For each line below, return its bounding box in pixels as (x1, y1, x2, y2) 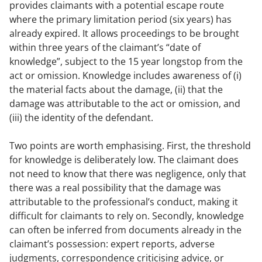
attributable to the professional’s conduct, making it (9, 195, 238, 208)
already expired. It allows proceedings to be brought (9, 27, 239, 40)
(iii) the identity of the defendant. (9, 111, 153, 124)
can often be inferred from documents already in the (9, 223, 242, 236)
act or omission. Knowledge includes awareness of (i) (9, 69, 242, 82)
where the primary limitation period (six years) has (9, 13, 232, 26)
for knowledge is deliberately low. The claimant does (9, 153, 239, 166)
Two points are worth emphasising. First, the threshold (9, 139, 251, 152)
